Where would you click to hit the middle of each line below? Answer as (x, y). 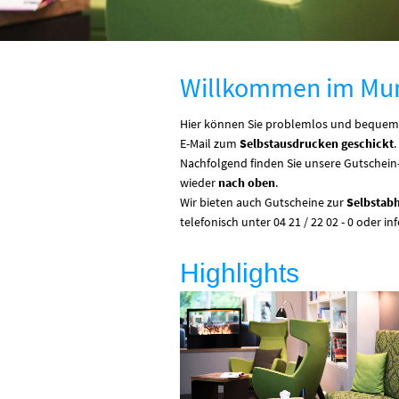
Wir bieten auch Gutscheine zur (263, 203)
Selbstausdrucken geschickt (317, 144)
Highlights (240, 273)
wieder (199, 183)
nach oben (247, 183)
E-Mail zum (210, 144)
